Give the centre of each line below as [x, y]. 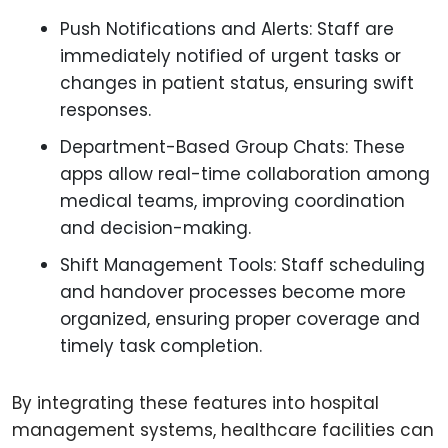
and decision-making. [155, 228]
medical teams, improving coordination [232, 201]
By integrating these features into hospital [195, 403]
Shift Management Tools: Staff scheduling [242, 265]
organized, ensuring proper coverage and [240, 319]
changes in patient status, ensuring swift [237, 83]
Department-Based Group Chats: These [232, 147]
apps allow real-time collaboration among [245, 174]
